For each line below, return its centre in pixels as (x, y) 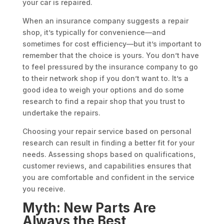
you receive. (45, 189)
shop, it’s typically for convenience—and (94, 32)
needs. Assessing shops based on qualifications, (109, 154)
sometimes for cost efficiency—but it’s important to (112, 44)
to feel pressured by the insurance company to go (110, 67)
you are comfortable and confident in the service (108, 177)
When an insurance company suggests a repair (105, 21)
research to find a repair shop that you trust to (103, 101)
